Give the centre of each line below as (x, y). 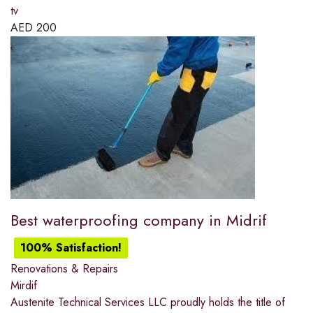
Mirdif (24, 286)
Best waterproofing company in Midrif (139, 220)
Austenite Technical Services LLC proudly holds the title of (148, 303)
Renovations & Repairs (64, 269)
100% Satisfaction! (71, 248)
